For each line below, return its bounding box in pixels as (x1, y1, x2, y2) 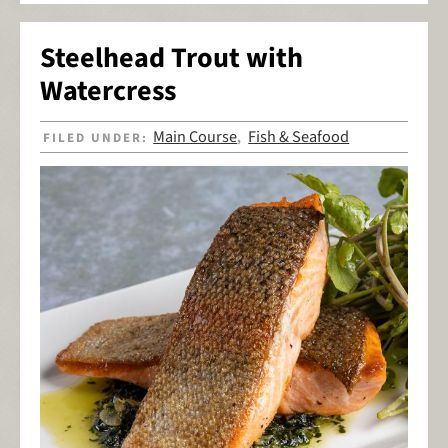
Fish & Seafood (248, 124, 350, 149)
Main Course (153, 124, 238, 149)
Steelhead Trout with (40, 37, 303, 78)
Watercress (40, 70, 176, 111)
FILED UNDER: (43, 128, 154, 147)
